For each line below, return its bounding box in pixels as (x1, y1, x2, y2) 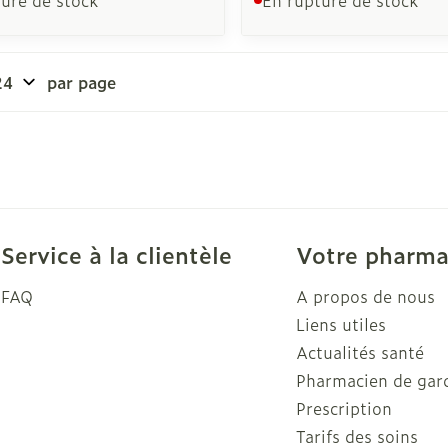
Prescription (295, 395, 392, 420)
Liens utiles (295, 311, 386, 336)
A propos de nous (295, 283, 435, 308)
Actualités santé (295, 339, 424, 364)
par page (47, 69, 116, 94)
